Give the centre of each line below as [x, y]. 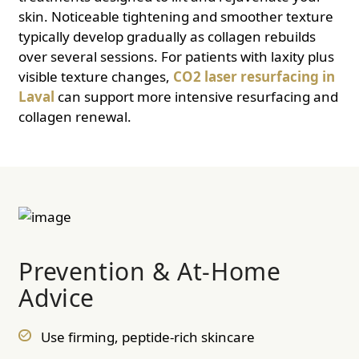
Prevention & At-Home [150, 271]
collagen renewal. [75, 117]
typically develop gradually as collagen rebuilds [167, 37]
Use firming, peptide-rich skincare [147, 337]
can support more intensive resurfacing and [197, 97]
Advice [56, 297]
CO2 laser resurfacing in [254, 77]
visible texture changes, [96, 77]
